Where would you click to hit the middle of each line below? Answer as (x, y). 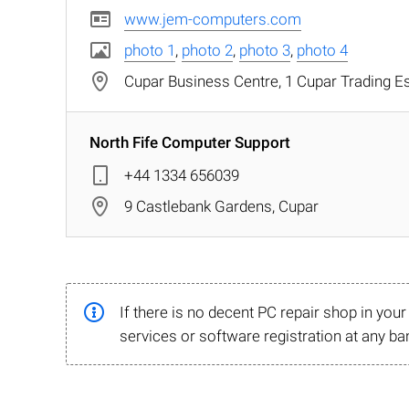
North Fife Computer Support (190, 142)
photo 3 (265, 50)
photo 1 (150, 50)
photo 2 (207, 50)
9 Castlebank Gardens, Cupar (221, 206)
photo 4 (322, 50)
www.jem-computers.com (213, 19)
